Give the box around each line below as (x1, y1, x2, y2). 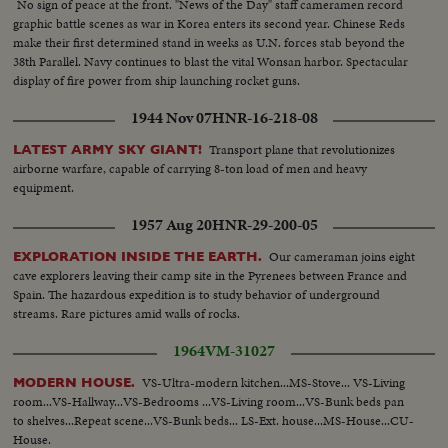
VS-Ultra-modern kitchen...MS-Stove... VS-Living (142, 372, 406, 392)
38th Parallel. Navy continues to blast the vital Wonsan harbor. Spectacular (13, 51, 409, 71)
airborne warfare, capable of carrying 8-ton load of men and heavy (13, 158, 368, 178)
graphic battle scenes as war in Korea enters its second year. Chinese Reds (13, 13, 406, 33)
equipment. (13, 177, 75, 197)
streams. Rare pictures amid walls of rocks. (13, 303, 241, 323)
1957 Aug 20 (130, 213, 212, 236)
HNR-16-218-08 (211, 106, 318, 129)
